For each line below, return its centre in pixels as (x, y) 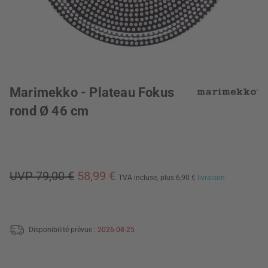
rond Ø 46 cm (49, 111)
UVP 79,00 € (42, 176)
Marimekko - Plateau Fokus (92, 92)
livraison (211, 178)
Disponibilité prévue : (63, 229)
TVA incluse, (138, 178)
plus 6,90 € (179, 178)
